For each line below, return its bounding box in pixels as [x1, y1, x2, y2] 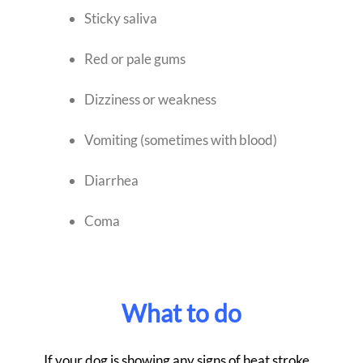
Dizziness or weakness [84, 91, 216, 109]
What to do [122, 298, 241, 328]
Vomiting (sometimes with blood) [84, 131, 277, 149]
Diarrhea [84, 172, 139, 190]
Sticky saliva [84, 10, 157, 28]
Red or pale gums [84, 50, 186, 68]
